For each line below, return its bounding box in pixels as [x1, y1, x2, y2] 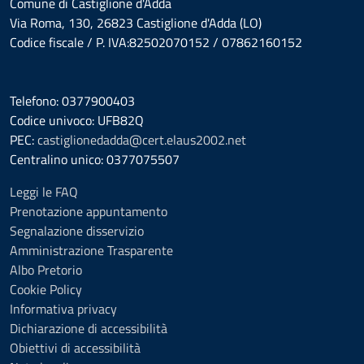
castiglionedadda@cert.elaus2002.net [37, 130, 246, 149]
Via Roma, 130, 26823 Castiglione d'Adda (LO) [10, 13, 262, 32]
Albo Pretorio [10, 260, 82, 279]
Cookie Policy [10, 279, 82, 299]
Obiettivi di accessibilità [10, 338, 141, 357]
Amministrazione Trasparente [10, 240, 173, 260]
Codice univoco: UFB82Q [10, 110, 144, 130]
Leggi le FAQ [10, 182, 78, 201]
